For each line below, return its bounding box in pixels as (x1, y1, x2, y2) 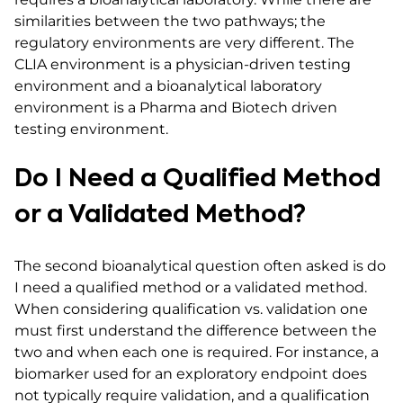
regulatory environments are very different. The (14, 34, 354, 51)
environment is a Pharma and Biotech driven (14, 99, 337, 116)
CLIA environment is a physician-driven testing (14, 56, 351, 73)
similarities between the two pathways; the (14, 13, 326, 30)
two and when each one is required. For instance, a (14, 344, 379, 361)
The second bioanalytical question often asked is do (14, 257, 386, 274)
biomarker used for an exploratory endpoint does (14, 365, 367, 382)
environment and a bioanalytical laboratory (14, 77, 322, 94)
